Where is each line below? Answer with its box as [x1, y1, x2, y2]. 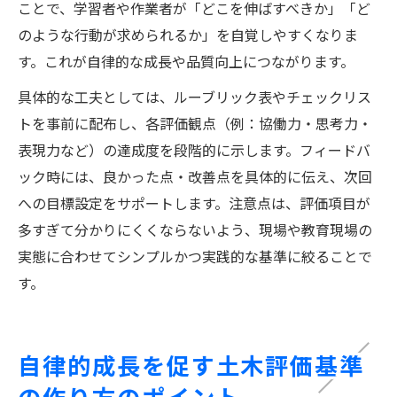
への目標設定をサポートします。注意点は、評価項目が [18, 191, 370, 214]
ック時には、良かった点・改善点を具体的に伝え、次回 [18, 165, 372, 187]
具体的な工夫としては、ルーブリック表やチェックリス [18, 85, 371, 107]
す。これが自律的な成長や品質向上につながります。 [18, 50, 354, 72]
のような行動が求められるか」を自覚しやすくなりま [18, 23, 358, 45]
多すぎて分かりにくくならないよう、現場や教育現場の [18, 218, 372, 240]
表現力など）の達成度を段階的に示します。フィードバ [18, 138, 370, 160]
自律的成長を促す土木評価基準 [18, 346, 365, 382]
